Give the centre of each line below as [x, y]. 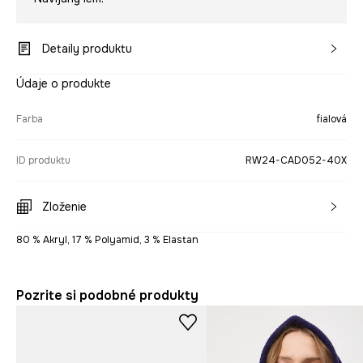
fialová [331, 120]
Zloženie [64, 207]
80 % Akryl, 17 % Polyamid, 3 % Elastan [107, 240]
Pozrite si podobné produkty [107, 296]
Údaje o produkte [64, 84]
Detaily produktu [87, 49]
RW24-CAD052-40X [296, 161]
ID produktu [43, 161]
